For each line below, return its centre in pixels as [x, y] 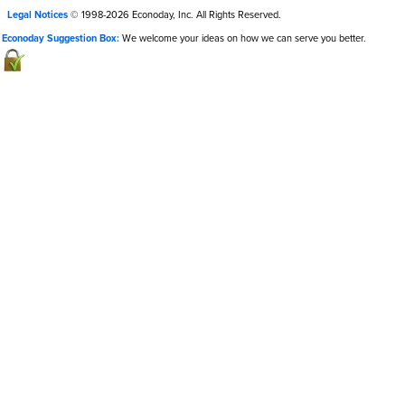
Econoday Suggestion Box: [61, 38]
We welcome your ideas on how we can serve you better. [243, 38]
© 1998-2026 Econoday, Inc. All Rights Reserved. [174, 15]
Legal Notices [38, 15]
